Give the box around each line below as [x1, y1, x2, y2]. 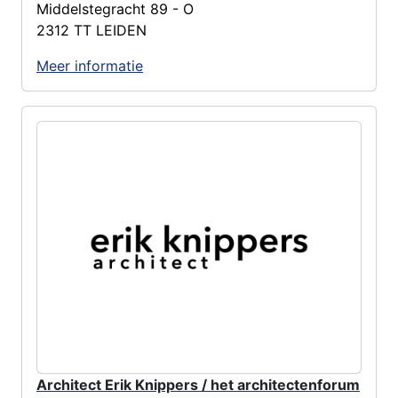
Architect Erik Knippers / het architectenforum [36, 375, 360, 394]
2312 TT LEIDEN [36, 20, 147, 39]
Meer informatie [36, 56, 143, 75]
